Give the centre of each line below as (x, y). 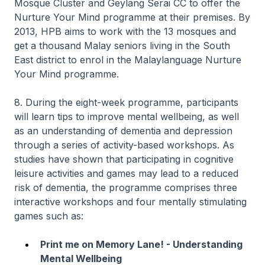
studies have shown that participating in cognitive (124, 159)
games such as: (49, 216)
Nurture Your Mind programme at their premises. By (132, 17)
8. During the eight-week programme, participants (126, 102)
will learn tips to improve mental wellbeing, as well (127, 117)
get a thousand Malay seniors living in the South (122, 46)
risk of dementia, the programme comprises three (126, 188)
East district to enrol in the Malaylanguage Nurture (128, 60)
